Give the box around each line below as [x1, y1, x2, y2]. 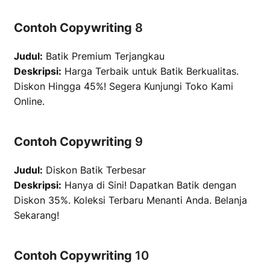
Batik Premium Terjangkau [43, 50, 165, 62]
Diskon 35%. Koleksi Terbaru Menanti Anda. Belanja [14, 194, 247, 206]
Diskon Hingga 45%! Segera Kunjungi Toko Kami [14, 80, 233, 92]
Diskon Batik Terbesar [43, 164, 146, 176]
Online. [14, 95, 45, 107]
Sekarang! [14, 209, 59, 221]
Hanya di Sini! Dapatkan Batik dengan [61, 179, 236, 191]
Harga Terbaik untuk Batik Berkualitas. [61, 65, 239, 77]
